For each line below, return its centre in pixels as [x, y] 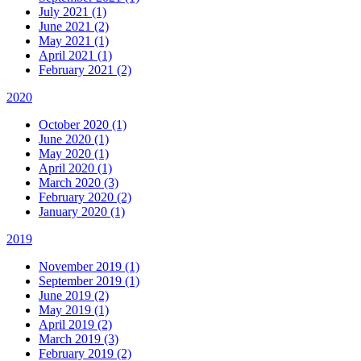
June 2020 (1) [74, 139]
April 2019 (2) [75, 324]
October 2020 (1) [83, 124]
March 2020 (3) [79, 182]
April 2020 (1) [75, 168]
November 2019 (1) [89, 266]
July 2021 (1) [73, 11]
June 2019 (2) [74, 295]
